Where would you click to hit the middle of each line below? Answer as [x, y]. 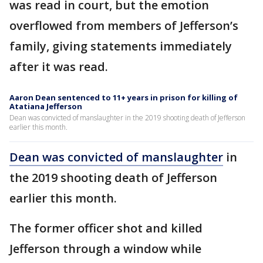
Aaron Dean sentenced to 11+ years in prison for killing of [124, 97]
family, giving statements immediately [121, 46]
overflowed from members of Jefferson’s [124, 26]
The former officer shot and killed [106, 228]
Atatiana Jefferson [46, 106]
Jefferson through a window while [105, 249]
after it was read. [59, 67]
